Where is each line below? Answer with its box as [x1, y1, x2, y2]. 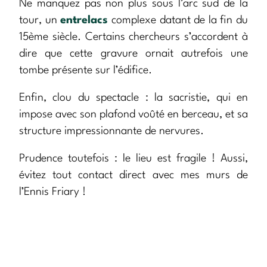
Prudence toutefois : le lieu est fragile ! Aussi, [19, 153, 248, 164]
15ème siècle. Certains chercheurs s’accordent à [19, 32, 248, 43]
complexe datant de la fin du [108, 15, 248, 26]
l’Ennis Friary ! [19, 187, 86, 198]
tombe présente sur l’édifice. [19, 65, 152, 76]
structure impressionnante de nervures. [19, 126, 204, 137]
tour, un [19, 15, 61, 26]
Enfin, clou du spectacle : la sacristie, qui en [19, 92, 248, 104]
